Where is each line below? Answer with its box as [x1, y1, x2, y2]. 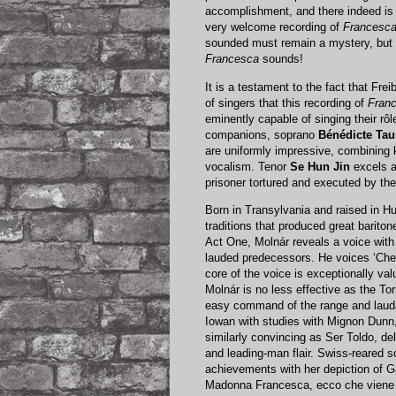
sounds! [259, 52, 303, 66]
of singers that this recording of [205, 95, 368, 110]
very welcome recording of [205, 20, 343, 34]
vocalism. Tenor [205, 159, 290, 173]
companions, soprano [205, 127, 318, 141]
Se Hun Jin [290, 159, 350, 173]
